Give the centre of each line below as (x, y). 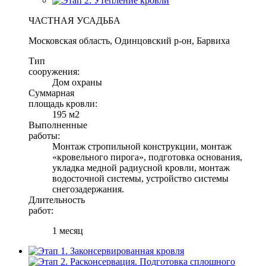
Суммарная (51, 93)
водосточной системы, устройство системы (140, 178)
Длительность (57, 199)
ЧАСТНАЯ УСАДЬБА (75, 20)
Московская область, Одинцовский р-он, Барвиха (129, 40)
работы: (44, 135)
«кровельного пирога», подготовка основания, (147, 157)
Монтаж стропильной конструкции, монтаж (142, 146)
